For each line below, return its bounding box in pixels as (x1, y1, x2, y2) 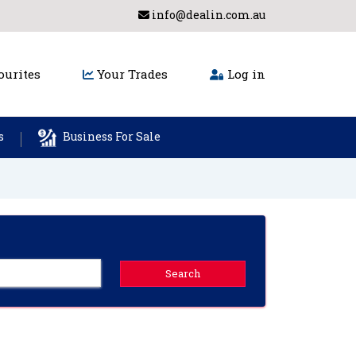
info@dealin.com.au (149, 7, 265, 22)
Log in (224, 66, 265, 82)
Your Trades (94, 66, 168, 82)
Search (165, 266, 201, 281)
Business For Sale (60, 129, 161, 145)
